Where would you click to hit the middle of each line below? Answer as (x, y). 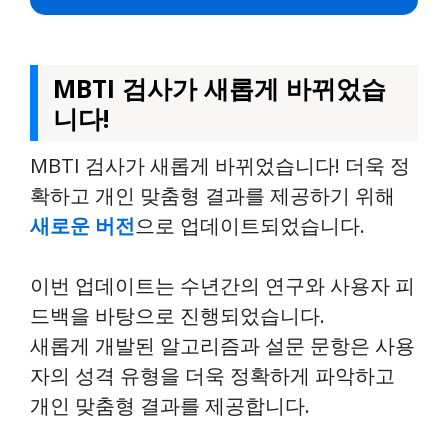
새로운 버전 (82, 225)
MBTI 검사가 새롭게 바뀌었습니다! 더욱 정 (220, 165)
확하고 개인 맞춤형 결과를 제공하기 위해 (212, 195)
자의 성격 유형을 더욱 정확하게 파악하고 (212, 375)
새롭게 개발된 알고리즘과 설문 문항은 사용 (222, 345)
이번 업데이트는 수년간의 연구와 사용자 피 (222, 285)
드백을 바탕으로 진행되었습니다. (177, 315)
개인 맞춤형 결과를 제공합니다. (170, 405)
